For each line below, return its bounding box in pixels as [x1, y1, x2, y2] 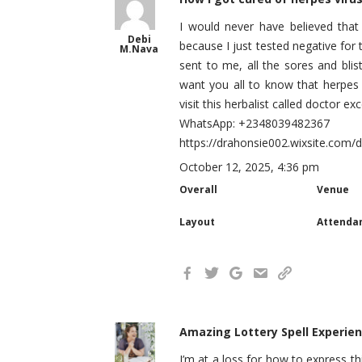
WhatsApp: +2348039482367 [179, 116, 330, 131]
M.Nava [120, 42, 158, 56]
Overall [179, 183, 217, 196]
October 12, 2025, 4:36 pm [179, 159, 319, 175]
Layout [179, 215, 215, 229]
